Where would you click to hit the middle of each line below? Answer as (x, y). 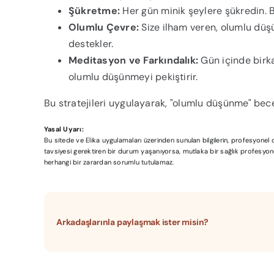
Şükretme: (94, 10)
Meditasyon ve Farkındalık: (133, 60)
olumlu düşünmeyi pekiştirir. (133, 76)
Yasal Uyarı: (64, 129)
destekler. (91, 43)
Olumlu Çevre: (104, 27)
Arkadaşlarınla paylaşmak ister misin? (132, 222)
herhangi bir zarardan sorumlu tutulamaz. (109, 162)
